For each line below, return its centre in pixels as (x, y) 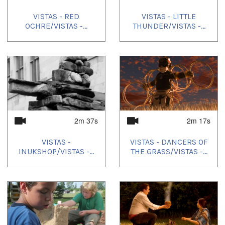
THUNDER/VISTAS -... (169, 26)
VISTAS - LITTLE (169, 16)
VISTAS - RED (56, 16)
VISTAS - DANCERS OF (169, 142)
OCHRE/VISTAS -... (56, 26)
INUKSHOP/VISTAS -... (56, 152)
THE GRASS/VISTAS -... (169, 152)
